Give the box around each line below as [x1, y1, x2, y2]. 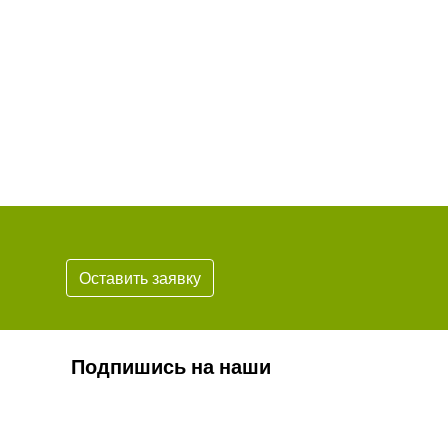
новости [71, 377, 152, 404]
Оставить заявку [79, 267, 201, 289]
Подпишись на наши [71, 353, 271, 380]
